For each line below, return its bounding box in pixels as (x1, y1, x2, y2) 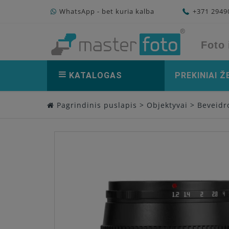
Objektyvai (147, 100, 188, 110)
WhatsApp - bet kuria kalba (59, 7, 154, 16)
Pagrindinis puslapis (54, 100, 137, 110)
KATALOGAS (69, 70, 122, 80)
